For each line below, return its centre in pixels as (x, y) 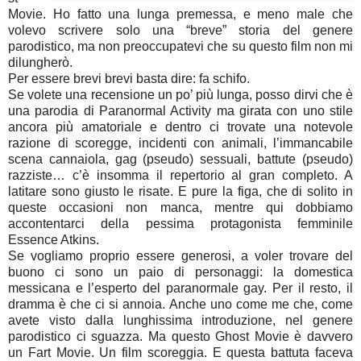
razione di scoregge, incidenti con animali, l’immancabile (180, 143)
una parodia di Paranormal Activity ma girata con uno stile (180, 110)
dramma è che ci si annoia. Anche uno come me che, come (180, 304)
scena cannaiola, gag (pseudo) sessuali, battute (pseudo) (180, 159)
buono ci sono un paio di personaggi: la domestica (180, 272)
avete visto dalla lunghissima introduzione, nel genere (180, 320)
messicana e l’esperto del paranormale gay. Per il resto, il (180, 288)
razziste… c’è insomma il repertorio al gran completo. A (180, 175)
